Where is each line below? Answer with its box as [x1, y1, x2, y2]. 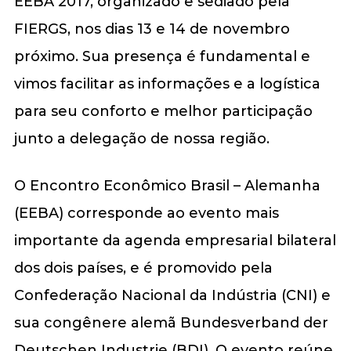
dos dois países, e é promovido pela [13, 259, 273, 277]
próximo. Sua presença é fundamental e [13, 47, 310, 65]
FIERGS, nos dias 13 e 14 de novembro [13, 20, 290, 38]
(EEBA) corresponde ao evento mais [13, 204, 279, 222]
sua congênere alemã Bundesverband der [13, 313, 328, 331]
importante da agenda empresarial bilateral [13, 231, 336, 249]
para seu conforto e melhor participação [13, 102, 313, 120]
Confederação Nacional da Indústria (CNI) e [13, 286, 331, 304]
